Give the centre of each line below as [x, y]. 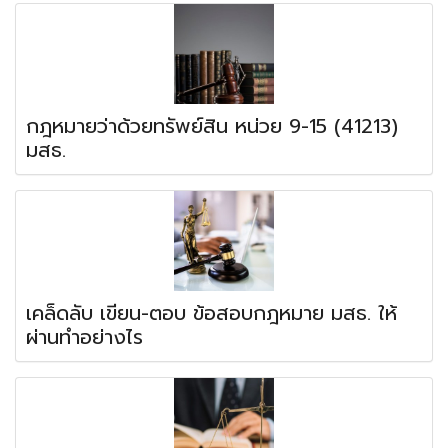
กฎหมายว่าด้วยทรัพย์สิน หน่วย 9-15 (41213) [212, 126]
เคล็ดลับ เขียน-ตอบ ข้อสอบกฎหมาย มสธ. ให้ [211, 313]
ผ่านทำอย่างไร [84, 337]
